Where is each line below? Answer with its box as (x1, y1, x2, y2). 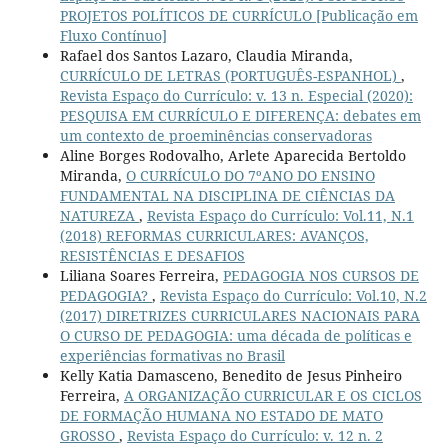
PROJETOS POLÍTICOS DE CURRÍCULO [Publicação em (59, 6, 418, 26)
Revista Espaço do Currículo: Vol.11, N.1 (146, 206, 414, 226)
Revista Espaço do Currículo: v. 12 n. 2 (126, 426, 383, 446)
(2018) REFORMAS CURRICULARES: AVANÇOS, (59, 226, 369, 246)
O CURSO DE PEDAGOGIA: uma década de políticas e (59, 326, 412, 346)
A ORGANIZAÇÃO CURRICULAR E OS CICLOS (123, 386, 422, 406)
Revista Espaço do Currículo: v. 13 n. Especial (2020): (59, 86, 413, 106)
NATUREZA (59, 206, 139, 226)
